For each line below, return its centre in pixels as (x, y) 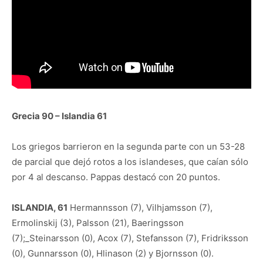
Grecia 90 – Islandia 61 (59, 116)
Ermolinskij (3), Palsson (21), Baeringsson (98, 222)
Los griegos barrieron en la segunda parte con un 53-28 (128, 146)
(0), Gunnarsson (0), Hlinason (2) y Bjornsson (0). (113, 253)
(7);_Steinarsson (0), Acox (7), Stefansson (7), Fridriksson (130, 238)
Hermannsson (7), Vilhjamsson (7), (140, 207)
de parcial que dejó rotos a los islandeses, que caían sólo (130, 161)
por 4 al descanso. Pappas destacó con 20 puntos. (116, 177)
